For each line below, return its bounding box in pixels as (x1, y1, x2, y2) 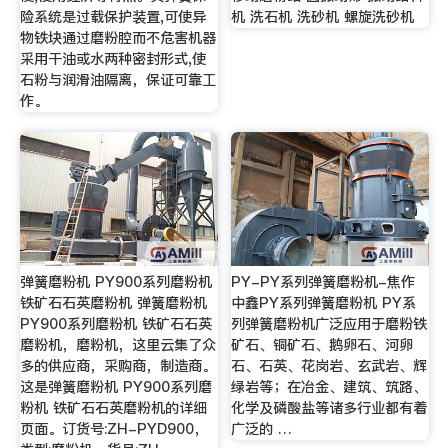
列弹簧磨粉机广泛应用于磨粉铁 (231, 313, 428, 334)
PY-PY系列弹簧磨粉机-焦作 (231, 271, 416, 292)
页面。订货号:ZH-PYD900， (19, 418, 208, 439)
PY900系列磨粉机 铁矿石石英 (19, 313, 212, 334)
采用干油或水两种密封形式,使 (19, 49, 206, 70)
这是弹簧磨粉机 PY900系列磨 (19, 376, 212, 397)
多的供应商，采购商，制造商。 (19, 355, 216, 376)
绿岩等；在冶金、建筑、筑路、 (231, 376, 428, 397)
